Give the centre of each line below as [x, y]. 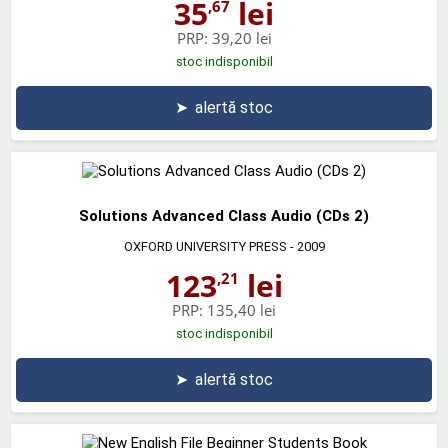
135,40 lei [241, 309]
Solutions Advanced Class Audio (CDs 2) [224, 215]
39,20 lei [241, 37]
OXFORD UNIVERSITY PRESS [205, 246]
